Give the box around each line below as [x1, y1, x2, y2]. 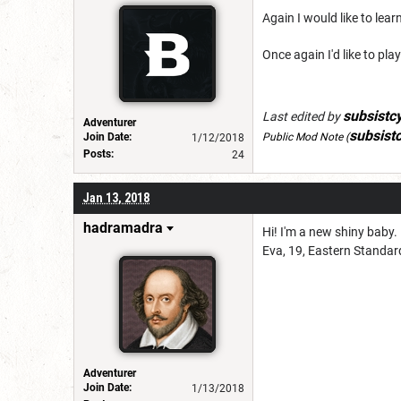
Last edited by [262, 108, 343, 124]
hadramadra [83, 218, 163, 236]
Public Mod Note [262, 130, 346, 143]
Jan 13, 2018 [82, 190, 149, 205]
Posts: [83, 147, 114, 160]
